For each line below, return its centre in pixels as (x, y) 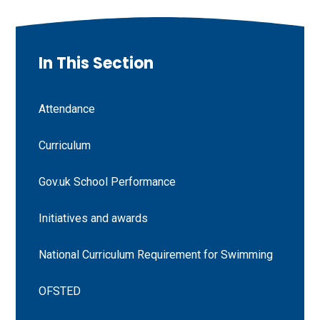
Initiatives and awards (94, 219)
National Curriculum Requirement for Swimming (156, 255)
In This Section (96, 64)
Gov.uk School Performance (107, 182)
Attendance (67, 109)
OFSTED (60, 291)
